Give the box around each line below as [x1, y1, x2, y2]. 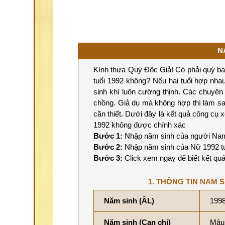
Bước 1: [93, 131, 123, 140]
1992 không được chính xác [93, 120, 186, 129]
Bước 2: [93, 142, 123, 151]
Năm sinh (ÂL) [104, 196, 154, 205]
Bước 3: [93, 153, 123, 162]
